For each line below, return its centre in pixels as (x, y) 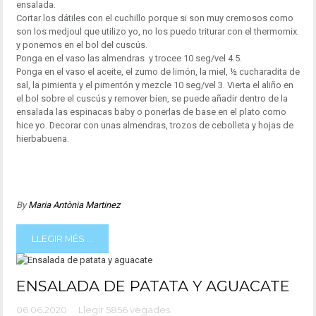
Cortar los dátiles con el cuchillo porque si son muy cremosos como (154, 18)
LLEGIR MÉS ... (62, 239)
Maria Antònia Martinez (74, 205)
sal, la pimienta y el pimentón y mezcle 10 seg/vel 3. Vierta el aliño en (154, 85)
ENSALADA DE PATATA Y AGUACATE (153, 286)
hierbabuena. (42, 139)
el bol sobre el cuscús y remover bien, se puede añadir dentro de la (152, 99)
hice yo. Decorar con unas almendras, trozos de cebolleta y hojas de (154, 126)
